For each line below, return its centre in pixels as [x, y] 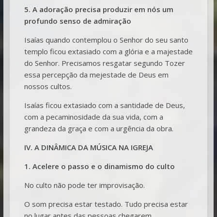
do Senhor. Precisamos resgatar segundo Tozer [104, 63]
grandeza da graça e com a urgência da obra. [99, 128]
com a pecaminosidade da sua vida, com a [93, 116]
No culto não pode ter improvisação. [84, 185]
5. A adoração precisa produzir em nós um [99, 9]
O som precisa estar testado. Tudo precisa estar [106, 204]
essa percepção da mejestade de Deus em [96, 74]
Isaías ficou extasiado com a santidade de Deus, [104, 105]
